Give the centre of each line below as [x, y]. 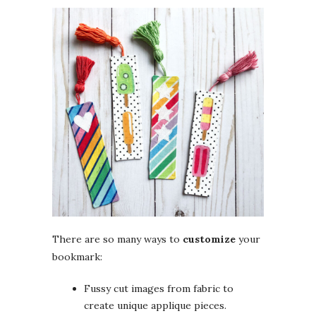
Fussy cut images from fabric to [159, 289]
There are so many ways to [117, 239]
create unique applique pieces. [155, 306]
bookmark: [77, 257]
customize [209, 239]
